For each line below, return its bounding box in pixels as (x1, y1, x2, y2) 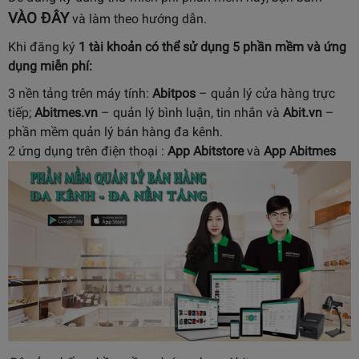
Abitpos (152, 86, 196, 102)
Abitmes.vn (34, 105, 98, 121)
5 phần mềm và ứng (232, 39, 346, 55)
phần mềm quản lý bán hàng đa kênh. (8, 124, 223, 140)
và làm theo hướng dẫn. (69, 11, 207, 27)
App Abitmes (264, 143, 336, 159)
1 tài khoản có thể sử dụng (75, 39, 229, 55)
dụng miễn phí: (8, 58, 92, 75)
